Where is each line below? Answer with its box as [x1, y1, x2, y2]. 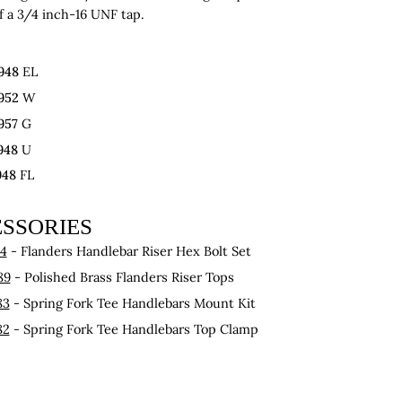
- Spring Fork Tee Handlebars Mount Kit [9, 293, 256, 311]
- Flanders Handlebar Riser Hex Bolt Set [6, 242, 251, 260]
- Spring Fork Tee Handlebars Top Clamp [9, 319, 258, 337]
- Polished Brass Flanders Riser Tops [10, 268, 234, 286]
